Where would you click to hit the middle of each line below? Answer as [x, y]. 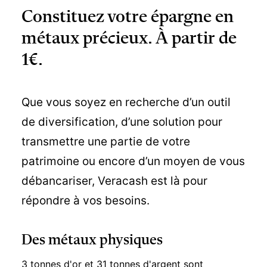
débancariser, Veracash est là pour [114, 181]
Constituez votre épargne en [128, 17]
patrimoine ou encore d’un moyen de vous [133, 161]
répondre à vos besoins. [86, 201]
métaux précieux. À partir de [129, 39]
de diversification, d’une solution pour [122, 122]
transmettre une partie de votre [106, 142]
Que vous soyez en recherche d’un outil [126, 102]
